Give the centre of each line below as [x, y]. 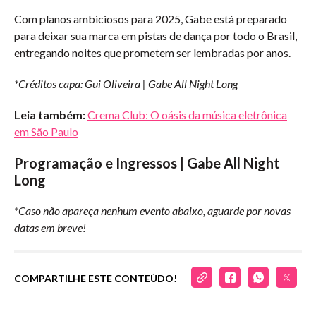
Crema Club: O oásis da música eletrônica [187, 115]
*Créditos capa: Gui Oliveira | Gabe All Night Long [126, 84]
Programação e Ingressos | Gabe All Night [147, 163]
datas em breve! [50, 228]
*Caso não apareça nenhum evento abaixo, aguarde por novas [152, 211]
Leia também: [51, 115]
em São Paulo [46, 132]
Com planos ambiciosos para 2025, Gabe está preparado [151, 19]
